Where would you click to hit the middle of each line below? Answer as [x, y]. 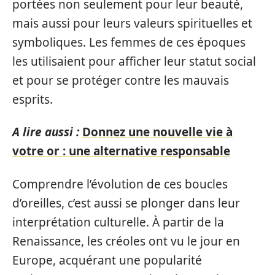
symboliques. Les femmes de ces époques [129, 42]
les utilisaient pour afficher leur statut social [134, 61]
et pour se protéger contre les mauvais [121, 80]
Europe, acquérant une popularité [107, 260]
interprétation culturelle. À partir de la [118, 222]
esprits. [33, 99]
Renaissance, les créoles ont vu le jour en [126, 241]
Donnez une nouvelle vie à [157, 132]
